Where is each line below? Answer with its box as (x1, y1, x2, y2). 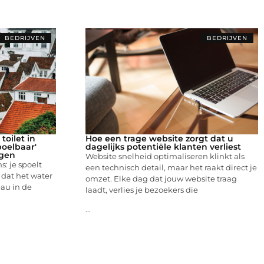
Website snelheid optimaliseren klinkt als (85, 151, 245, 161)
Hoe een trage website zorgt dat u (85, 133, 233, 144)
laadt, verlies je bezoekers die (85, 184, 198, 194)
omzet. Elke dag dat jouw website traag (85, 173, 237, 183)
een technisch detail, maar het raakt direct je (85, 162, 257, 172)
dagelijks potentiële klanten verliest (85, 141, 241, 152)
